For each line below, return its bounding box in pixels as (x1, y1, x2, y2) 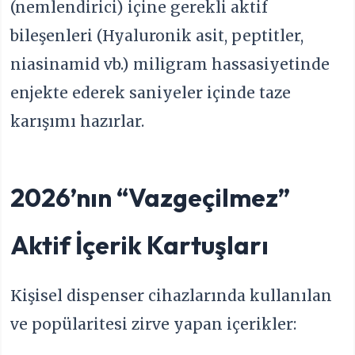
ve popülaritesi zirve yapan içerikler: (10, 315, 297, 334)
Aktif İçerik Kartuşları (10, 229, 269, 261)
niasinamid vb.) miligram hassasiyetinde (10, 55, 330, 74)
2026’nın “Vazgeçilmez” (10, 181, 291, 214)
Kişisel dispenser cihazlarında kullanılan (10, 286, 333, 306)
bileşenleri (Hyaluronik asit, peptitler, (10, 26, 304, 46)
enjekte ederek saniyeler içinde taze (10, 83, 292, 103)
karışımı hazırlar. (10, 112, 145, 132)
